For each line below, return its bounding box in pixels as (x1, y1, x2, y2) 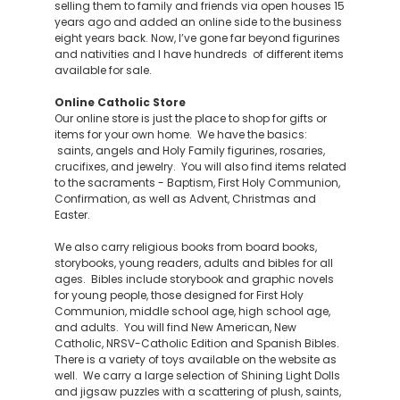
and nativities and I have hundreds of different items (54, 46, 344, 62)
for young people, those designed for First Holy (54, 287, 304, 303)
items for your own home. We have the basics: (54, 127, 307, 142)
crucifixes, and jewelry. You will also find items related (54, 159, 346, 174)
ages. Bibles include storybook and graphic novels (54, 271, 334, 287)
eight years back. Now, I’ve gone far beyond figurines (54, 30, 340, 46)
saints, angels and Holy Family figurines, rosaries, (54, 143, 325, 158)
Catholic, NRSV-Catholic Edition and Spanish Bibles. (54, 336, 339, 351)
